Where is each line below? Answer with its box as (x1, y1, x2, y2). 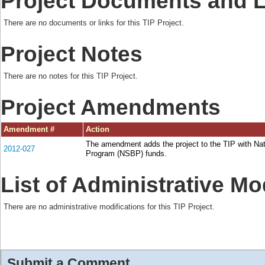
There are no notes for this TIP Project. (4, 72, 138, 81)
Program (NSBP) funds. (86, 149, 167, 159)
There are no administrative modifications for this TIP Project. (4, 202, 215, 212)
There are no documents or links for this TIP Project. (4, 18, 184, 28)
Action (86, 125, 109, 134)
